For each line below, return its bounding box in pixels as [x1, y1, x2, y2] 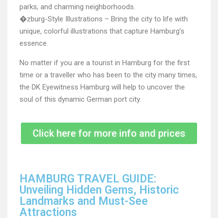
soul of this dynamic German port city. [19, 95, 141, 104]
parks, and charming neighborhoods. [19, 2, 135, 11]
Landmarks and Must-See [19, 195, 148, 208]
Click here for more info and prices [33, 127, 185, 139]
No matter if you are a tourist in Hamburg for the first [19, 58, 190, 67]
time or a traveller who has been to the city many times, [19, 71, 197, 79]
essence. [19, 39, 48, 48]
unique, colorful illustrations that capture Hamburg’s [19, 27, 184, 36]
